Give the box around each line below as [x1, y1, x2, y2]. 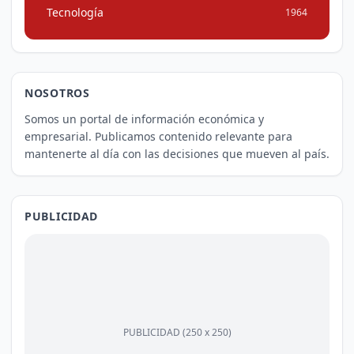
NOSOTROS [24, 85, 90, 100]
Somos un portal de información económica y [24, 111, 264, 126]
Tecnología [47, 4, 104, 20]
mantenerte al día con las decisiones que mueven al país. [24, 145, 330, 161]
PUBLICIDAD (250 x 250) [122, 325, 232, 339]
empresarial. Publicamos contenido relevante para [24, 128, 292, 144]
